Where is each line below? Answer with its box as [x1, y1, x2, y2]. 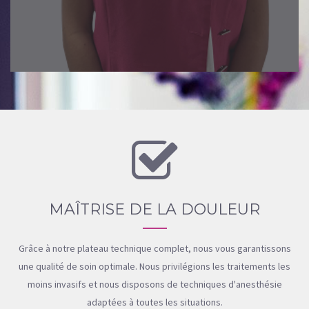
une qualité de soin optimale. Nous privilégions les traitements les [19, 259, 290, 272]
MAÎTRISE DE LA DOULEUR [49, 199, 260, 219]
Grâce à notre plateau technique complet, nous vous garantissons [18, 241, 291, 255]
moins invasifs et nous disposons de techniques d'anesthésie [27, 277, 282, 290]
